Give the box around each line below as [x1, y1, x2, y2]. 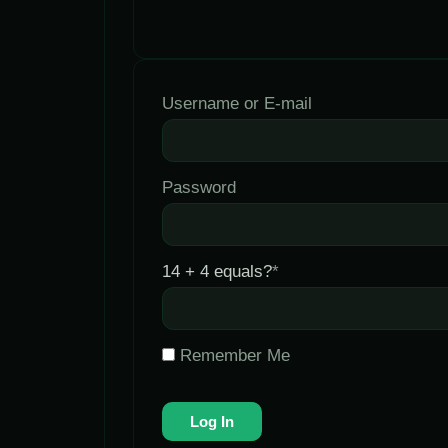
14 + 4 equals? [162, 262, 272, 282]
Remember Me [175, 346, 290, 366]
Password [162, 178, 236, 198]
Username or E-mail [162, 94, 312, 114]
